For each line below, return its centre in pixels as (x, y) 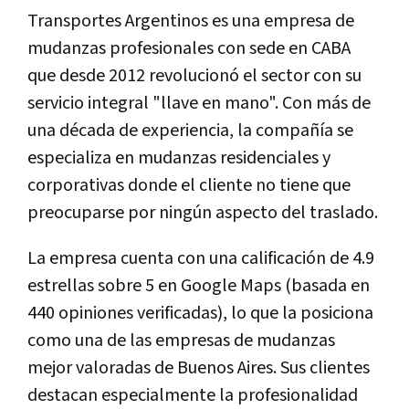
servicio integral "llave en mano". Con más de (199, 104)
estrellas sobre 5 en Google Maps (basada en (199, 286)
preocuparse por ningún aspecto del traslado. (203, 213)
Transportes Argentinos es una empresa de (191, 21)
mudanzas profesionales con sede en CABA (189, 49)
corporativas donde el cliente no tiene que (189, 186)
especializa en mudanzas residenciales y (179, 158)
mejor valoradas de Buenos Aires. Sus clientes (199, 368)
